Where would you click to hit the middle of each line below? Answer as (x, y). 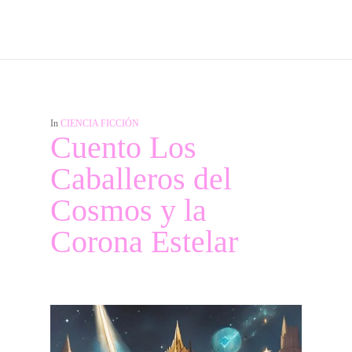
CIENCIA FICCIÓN (100, 123)
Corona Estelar (144, 242)
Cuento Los (123, 147)
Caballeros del (141, 179)
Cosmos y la (128, 210)
